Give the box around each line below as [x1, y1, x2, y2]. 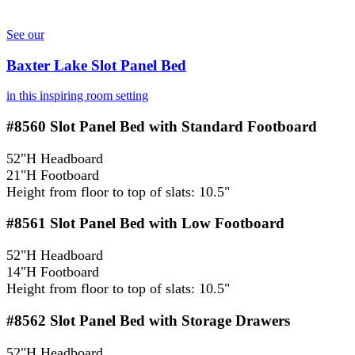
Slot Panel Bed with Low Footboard [46, 215, 284, 232]
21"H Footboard [6, 166, 99, 183]
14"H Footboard [6, 264, 99, 281]
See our [6, 27, 44, 41]
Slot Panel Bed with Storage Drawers [46, 311, 290, 329]
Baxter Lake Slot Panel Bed [6, 56, 186, 74]
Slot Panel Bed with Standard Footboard [46, 117, 317, 135]
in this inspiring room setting [6, 89, 148, 103]
